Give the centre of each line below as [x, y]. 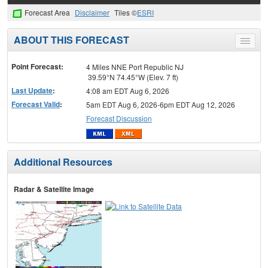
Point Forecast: [37, 67]
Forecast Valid [36, 104]
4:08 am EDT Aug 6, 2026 [127, 91]
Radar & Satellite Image [54, 189]
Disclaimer [92, 13]
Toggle [256, 43]
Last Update [32, 91]
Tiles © [126, 13]
